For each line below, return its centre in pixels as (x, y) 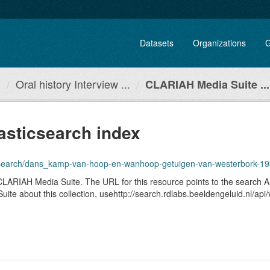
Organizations (219, 43)
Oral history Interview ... (73, 84)
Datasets (157, 43)
